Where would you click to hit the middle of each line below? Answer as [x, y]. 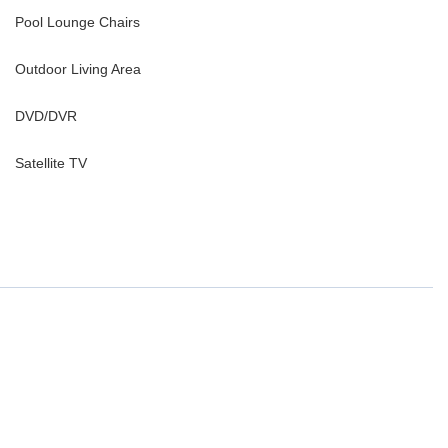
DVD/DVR [45, 116]
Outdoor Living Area [77, 69]
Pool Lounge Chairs [77, 22]
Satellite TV [50, 163]
